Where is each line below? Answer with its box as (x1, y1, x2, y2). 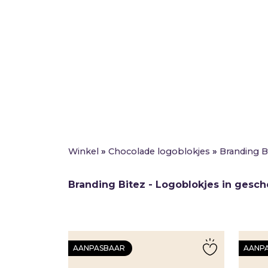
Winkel (68, 145, 99, 157)
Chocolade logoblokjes (108, 145, 210, 157)
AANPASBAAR (73, 243, 125, 253)
